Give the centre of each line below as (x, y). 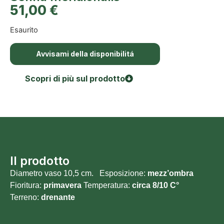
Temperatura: (106, 185)
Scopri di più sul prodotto (75, 78)
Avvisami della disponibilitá (85, 53)
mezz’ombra (171, 173)
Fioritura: (27, 185)
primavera (62, 185)
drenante (58, 197)
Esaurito (24, 30)
